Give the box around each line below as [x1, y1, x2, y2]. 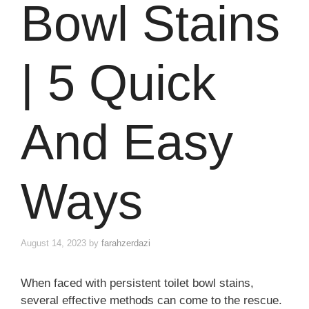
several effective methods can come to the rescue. [21, 294, 282, 308]
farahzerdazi [101, 238, 150, 249]
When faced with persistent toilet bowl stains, [21, 277, 254, 290]
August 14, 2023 [21, 238, 86, 249]
